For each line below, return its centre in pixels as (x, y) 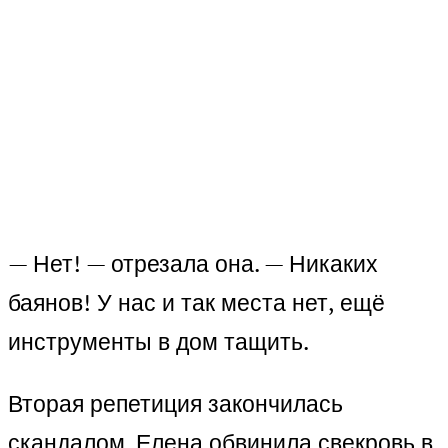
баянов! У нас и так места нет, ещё (196, 303)
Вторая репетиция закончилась (175, 404)
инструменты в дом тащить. (158, 342)
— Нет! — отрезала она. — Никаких (193, 264)
